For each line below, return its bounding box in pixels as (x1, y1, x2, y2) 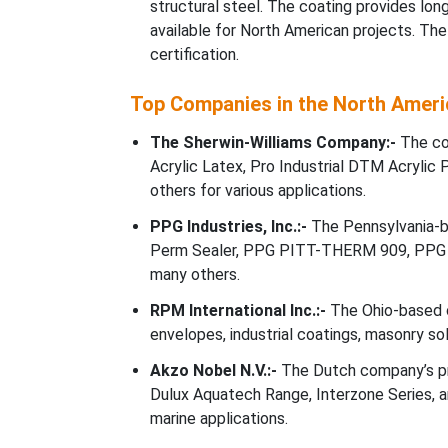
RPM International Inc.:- (149, 301, 326, 320)
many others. (149, 265, 240, 284)
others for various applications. (149, 181, 366, 200)
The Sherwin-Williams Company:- (149, 133, 396, 152)
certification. (149, 45, 239, 64)
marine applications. (149, 409, 288, 428)
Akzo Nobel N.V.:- (149, 361, 277, 380)
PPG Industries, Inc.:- (149, 217, 307, 236)
